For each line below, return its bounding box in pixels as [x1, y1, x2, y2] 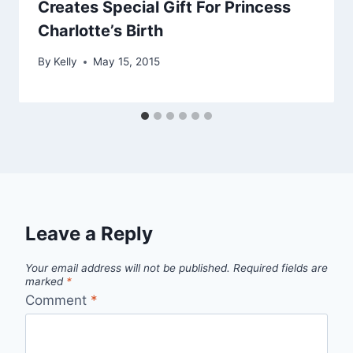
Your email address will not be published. [25, 262, 230, 275]
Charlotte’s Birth [38, 21, 163, 41]
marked [25, 275, 66, 288]
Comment [25, 292, 91, 308]
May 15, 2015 [93, 55, 161, 69]
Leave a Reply [25, 222, 153, 246]
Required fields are [233, 262, 328, 275]
